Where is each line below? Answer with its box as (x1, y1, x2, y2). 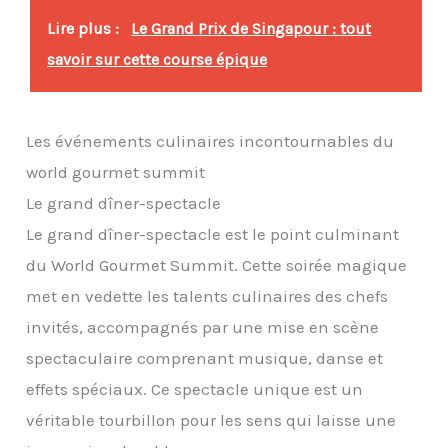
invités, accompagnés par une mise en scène (26, 316, 380, 337)
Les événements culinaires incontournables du (26, 130, 395, 151)
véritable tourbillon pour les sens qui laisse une (26, 409, 397, 430)
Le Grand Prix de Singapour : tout (131, 18, 372, 38)
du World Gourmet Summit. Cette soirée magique (26, 254, 408, 275)
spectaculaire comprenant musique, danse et (26, 347, 384, 368)
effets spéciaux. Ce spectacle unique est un (26, 378, 364, 399)
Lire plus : (47, 18, 124, 38)
